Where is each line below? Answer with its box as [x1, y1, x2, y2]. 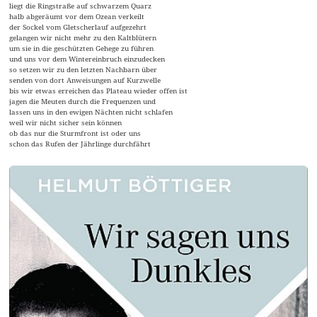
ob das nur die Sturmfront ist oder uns [9, 127, 142, 138]
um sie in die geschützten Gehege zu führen [9, 42, 154, 53]
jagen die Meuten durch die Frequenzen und [9, 96, 156, 106]
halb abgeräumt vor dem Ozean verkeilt [9, 11, 145, 21]
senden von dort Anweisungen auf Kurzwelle [9, 74, 161, 85]
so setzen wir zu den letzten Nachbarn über [9, 64, 158, 74]
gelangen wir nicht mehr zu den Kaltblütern [9, 32, 157, 42]
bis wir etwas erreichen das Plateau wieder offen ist [9, 85, 188, 96]
